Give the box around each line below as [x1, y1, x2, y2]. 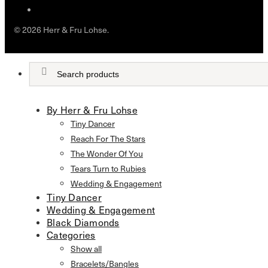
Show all [71, 242, 102, 254]
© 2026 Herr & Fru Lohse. [14, 23, 109, 35]
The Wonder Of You [71, 147, 143, 159]
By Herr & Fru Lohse [47, 103, 138, 116]
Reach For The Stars [71, 132, 145, 144]
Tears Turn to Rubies [71, 162, 146, 174]
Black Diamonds [47, 215, 120, 229]
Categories [47, 228, 96, 241]
